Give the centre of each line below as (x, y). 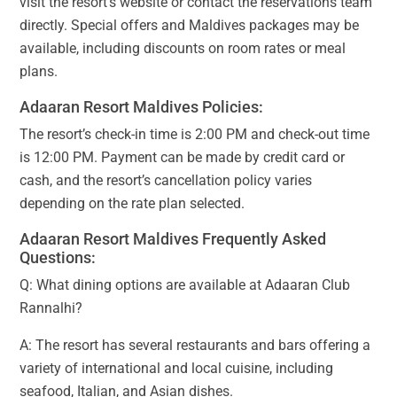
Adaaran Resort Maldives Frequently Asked (173, 239)
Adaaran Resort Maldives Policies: (141, 107)
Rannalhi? (51, 308)
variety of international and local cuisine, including (176, 369)
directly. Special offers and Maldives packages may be (189, 26)
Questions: (58, 258)
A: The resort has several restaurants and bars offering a (195, 346)
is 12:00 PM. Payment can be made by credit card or (182, 158)
